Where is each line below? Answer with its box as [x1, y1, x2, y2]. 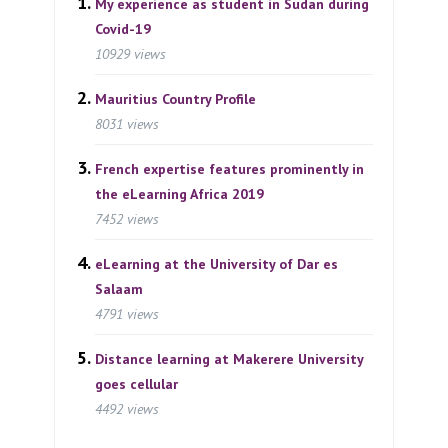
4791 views [95, 304, 159, 323]
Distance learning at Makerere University [95, 349, 363, 368]
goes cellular [95, 374, 178, 393]
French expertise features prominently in [95, 159, 364, 178]
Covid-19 [95, 19, 151, 38]
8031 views [95, 114, 159, 133]
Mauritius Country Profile [95, 89, 256, 108]
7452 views [95, 209, 159, 228]
